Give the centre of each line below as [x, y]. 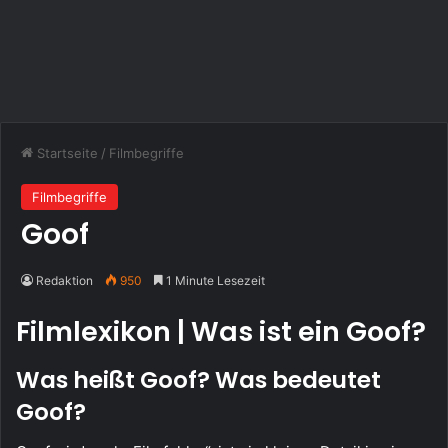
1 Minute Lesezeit [214, 281]
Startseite [65, 153]
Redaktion [64, 281]
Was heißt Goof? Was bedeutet [198, 379]
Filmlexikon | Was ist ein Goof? [221, 332]
